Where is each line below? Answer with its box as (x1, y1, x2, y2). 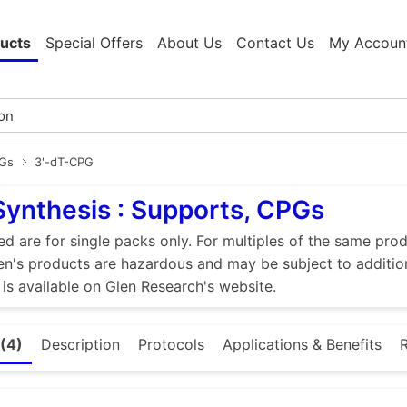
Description (41, 335, 120, 354)
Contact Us (236, 34, 314, 53)
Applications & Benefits (223, 335, 382, 354)
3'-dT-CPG (35, 154, 94, 170)
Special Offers (45, 34, 143, 53)
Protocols (138, 335, 204, 354)
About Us (157, 34, 222, 53)
